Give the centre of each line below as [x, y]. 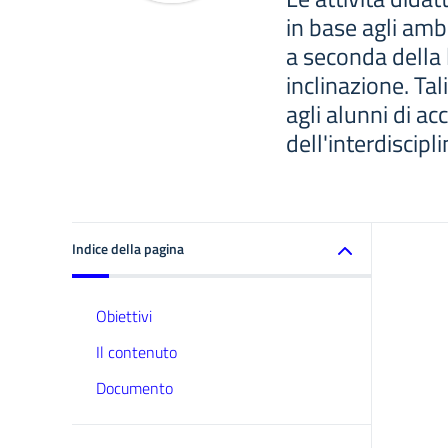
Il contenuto [136, 352]
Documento [134, 388]
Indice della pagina [128, 248]
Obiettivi [124, 316]
